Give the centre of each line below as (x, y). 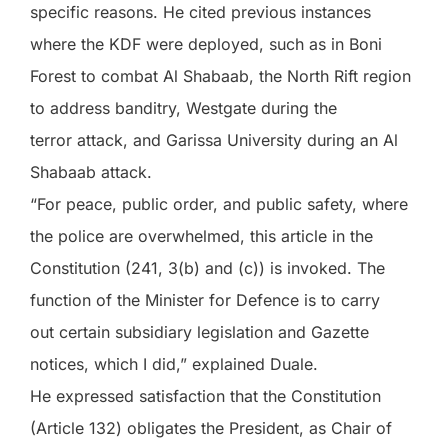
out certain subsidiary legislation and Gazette (199, 332)
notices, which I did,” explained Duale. (174, 364)
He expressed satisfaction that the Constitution (205, 396)
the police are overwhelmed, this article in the (201, 236)
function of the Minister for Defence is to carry (205, 300)
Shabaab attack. (91, 172)
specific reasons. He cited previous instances (200, 12)
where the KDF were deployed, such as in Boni (206, 44)
